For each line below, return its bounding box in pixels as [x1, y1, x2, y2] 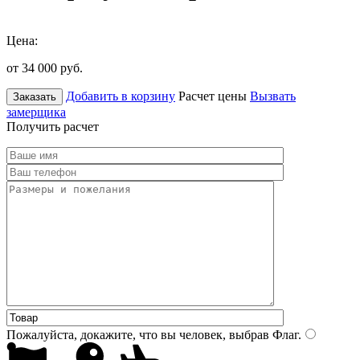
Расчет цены [178, 88, 247, 103]
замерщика [6, 104, 66, 119]
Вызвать [250, 88, 296, 103]
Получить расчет [6, 119, 99, 133]
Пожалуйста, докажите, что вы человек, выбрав [6, 327, 269, 342]
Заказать [13, 90, 56, 103]
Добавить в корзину [66, 88, 175, 103]
